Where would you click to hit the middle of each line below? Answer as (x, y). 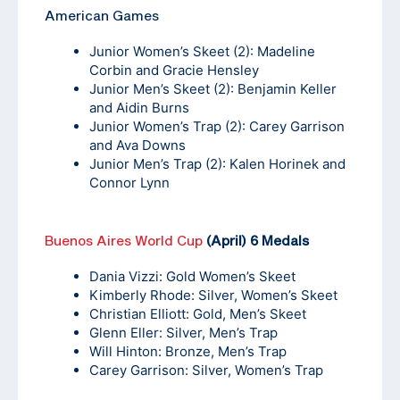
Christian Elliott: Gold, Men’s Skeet (198, 314)
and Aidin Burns (139, 108)
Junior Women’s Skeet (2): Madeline (202, 52)
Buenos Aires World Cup (124, 241)
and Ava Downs (137, 146)
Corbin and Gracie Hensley (174, 71)
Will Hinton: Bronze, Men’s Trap (188, 352)
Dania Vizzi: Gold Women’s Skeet (192, 277)
